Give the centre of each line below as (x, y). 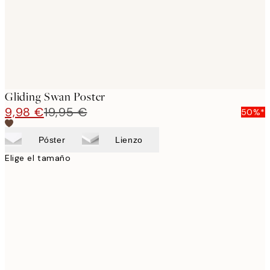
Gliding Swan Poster (55, 96)
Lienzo (129, 140)
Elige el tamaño (38, 158)
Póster (52, 140)
